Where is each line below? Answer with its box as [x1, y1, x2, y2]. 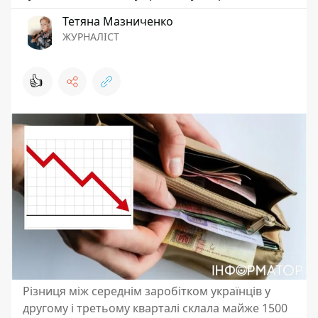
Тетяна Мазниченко [62, 13, 173, 29]
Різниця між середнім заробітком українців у [23, 283, 270, 299]
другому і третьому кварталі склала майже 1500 [23, 300, 287, 316]
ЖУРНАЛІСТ [62, 30, 119, 43]
